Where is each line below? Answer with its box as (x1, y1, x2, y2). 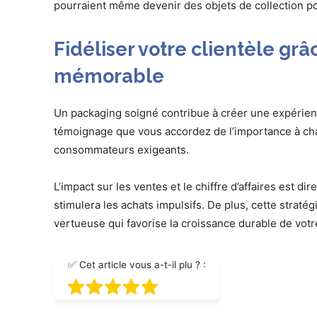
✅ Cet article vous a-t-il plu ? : (68, 259, 206, 271)
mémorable (54, 65, 164, 88)
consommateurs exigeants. (54, 143, 192, 157)
